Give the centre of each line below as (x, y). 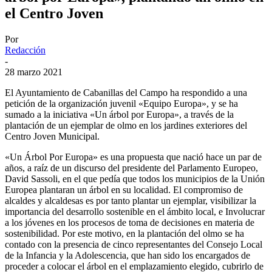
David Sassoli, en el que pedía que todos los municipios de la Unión (135, 178)
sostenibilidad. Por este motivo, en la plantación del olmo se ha (124, 233)
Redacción (25, 50)
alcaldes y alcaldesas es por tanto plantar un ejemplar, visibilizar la (131, 200)
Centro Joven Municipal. (52, 136)
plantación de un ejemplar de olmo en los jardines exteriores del (126, 125)
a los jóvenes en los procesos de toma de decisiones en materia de (130, 222)
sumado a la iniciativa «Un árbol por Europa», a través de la (119, 114)
